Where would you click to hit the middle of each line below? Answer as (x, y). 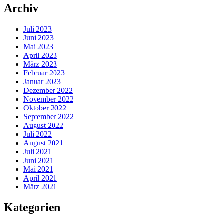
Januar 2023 (42, 81)
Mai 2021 (38, 169)
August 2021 (43, 143)
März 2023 (40, 64)
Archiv (21, 8)
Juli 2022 (37, 134)
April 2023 (40, 55)
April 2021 (40, 178)
